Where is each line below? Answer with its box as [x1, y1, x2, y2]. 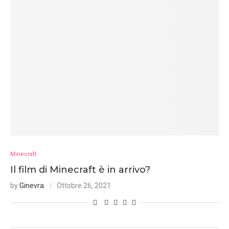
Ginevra [19, 181, 44, 190]
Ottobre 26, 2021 [57, 181, 111, 190]
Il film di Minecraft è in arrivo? [10, 164, 150, 175]
